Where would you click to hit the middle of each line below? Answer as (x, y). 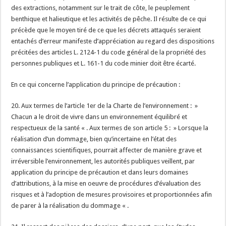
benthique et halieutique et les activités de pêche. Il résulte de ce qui (109, 19)
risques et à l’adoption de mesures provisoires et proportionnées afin (112, 194)
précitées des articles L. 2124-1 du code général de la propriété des (109, 52)
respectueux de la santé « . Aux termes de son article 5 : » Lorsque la (110, 128)
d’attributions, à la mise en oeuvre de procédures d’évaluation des (106, 183)
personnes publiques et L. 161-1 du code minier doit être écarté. (104, 63)
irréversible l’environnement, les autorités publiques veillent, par (103, 161)
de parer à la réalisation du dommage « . (70, 206)
